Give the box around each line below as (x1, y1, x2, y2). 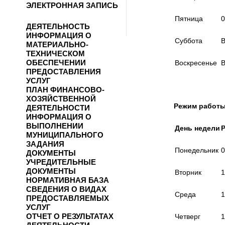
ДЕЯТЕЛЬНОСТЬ (26, 22, 90, 31)
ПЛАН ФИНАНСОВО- (26, 85, 104, 94)
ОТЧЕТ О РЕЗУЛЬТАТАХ (26, 212, 114, 221)
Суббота (175, 37, 202, 45)
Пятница (175, 15, 203, 23)
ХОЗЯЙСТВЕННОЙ (26, 94, 96, 103)
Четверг (175, 212, 200, 221)
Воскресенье (175, 59, 217, 67)
